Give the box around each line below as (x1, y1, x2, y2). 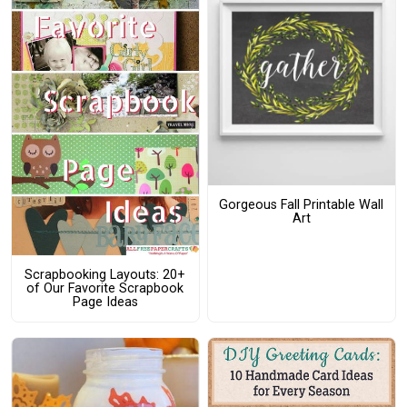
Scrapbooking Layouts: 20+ (25, 267, 186, 283)
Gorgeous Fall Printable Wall (219, 197, 384, 213)
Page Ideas (72, 294, 138, 311)
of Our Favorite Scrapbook (26, 281, 184, 297)
